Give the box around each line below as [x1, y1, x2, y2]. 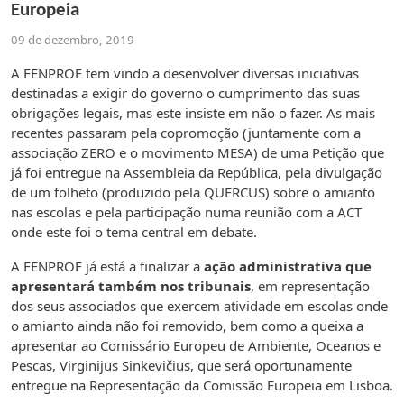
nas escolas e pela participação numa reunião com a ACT [11, 202, 362, 221]
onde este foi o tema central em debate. [11, 222, 257, 241]
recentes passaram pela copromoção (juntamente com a [11, 123, 361, 142]
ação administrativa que [204, 256, 372, 275]
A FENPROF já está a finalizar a [11, 256, 204, 275]
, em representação [251, 276, 370, 295]
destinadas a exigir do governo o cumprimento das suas [11, 83, 360, 102]
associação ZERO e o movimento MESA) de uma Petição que [11, 142, 384, 161]
